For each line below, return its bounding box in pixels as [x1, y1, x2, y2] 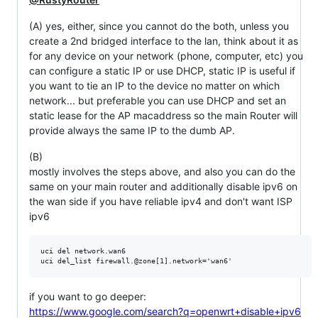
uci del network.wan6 [40, 247, 126, 255]
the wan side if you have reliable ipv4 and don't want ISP [29, 195, 292, 207]
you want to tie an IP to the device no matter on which [29, 79, 280, 92]
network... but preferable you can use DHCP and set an [29, 94, 286, 106]
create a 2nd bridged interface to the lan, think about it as [29, 35, 298, 47]
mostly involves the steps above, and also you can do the [29, 165, 295, 177]
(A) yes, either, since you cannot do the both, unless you [29, 20, 289, 32]
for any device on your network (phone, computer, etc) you [29, 50, 303, 62]
